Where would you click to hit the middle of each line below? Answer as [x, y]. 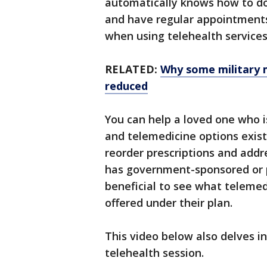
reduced [126, 86]
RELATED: [133, 69]
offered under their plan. [169, 203]
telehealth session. [154, 253]
